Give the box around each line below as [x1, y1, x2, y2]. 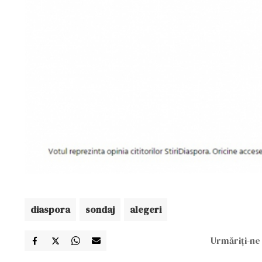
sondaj [85, 203, 115, 216]
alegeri [130, 203, 161, 216]
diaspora [30, 203, 70, 216]
